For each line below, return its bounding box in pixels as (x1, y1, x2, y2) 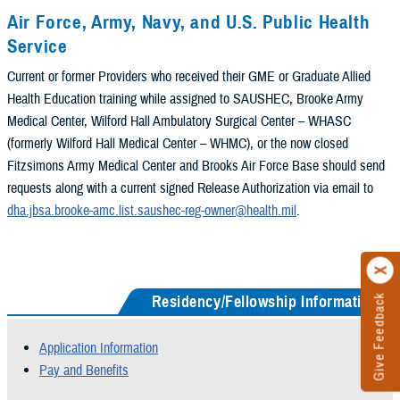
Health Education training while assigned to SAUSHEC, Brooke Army (7, 90, 363, 109)
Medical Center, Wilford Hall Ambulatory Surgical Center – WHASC (7, 112, 351, 131)
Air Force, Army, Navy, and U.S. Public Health (7, 10, 371, 34)
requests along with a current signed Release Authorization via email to (7, 179, 373, 198)
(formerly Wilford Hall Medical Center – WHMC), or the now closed (7, 135, 348, 154)
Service (7, 34, 68, 58)
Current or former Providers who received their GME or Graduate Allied (7, 68, 371, 87)
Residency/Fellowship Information (151, 291, 379, 312)
